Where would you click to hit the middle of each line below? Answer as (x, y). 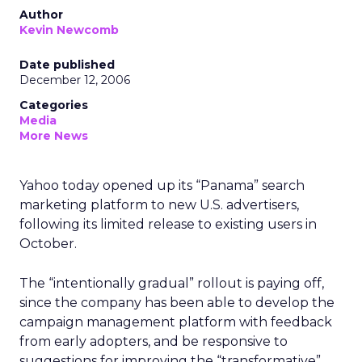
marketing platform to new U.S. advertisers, (159, 205)
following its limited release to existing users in (168, 224)
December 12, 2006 (75, 80)
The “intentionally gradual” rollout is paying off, (172, 283)
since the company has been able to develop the (177, 303)
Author (41, 15)
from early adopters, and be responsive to (154, 341)
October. (48, 244)
